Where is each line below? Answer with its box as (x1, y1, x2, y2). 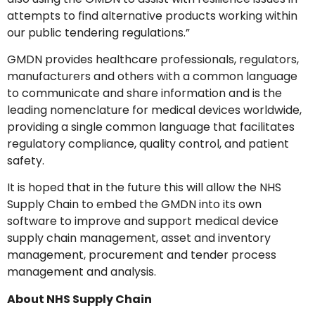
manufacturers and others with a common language (7, 68, 297, 85)
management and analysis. (7, 264, 156, 281)
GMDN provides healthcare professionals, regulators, (7, 51, 299, 68)
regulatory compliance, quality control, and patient (7, 136, 289, 153)
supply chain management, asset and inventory (7, 230, 271, 247)
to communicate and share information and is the (7, 85, 282, 102)
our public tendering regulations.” (7, 24, 190, 41)
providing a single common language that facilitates (7, 119, 295, 136)
